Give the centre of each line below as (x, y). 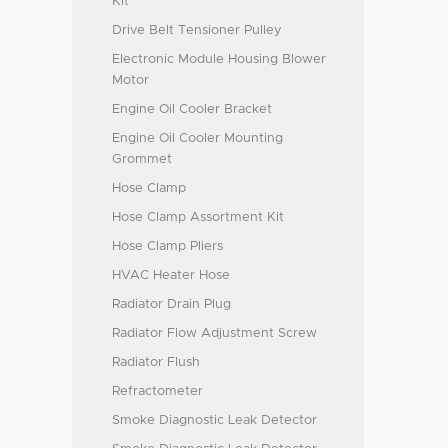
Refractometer (157, 391)
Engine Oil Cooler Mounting (197, 138)
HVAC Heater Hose (171, 275)
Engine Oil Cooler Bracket (192, 109)
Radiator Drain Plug (171, 304)
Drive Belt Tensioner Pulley (197, 30)
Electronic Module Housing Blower (219, 59)
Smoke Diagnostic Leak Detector (214, 420)
